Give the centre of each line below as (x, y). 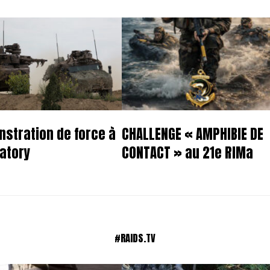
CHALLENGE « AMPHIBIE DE (193, 134)
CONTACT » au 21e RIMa (188, 153)
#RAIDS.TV (135, 238)
